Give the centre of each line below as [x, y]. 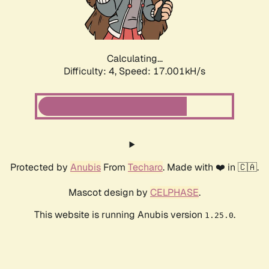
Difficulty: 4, [91, 71]
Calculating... [134, 59]
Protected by [40, 168]
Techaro [145, 168]
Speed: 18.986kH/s [162, 71]
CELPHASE [174, 193]
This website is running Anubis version [119, 215]
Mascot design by [109, 193]
